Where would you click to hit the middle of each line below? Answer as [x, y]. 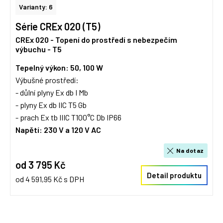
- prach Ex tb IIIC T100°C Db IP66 [68, 117]
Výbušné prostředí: [47, 80]
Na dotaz [190, 150]
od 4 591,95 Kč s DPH [50, 179]
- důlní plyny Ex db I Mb [52, 92]
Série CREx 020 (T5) [58, 26]
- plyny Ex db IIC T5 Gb [51, 105]
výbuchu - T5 [39, 49]
